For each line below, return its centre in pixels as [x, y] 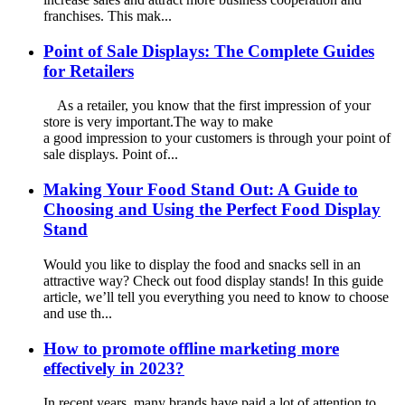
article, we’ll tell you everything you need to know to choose [216, 297]
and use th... [78, 313]
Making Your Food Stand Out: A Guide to [201, 190]
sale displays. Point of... [111, 155]
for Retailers [89, 71]
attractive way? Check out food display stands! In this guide [213, 280]
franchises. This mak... [108, 15]
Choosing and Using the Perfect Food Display [212, 210]
